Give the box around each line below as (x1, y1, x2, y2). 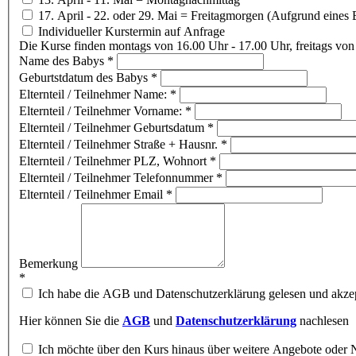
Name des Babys (19, 54, 107, 68)
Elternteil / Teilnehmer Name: (19, 87, 170, 102)
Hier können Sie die (19, 314, 119, 328)
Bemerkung (19, 257, 81, 271)
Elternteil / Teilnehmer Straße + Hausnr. (19, 137, 221, 152)
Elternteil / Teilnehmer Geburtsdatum (19, 121, 207, 135)
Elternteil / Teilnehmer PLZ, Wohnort (19, 154, 210, 168)
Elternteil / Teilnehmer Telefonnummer (19, 171, 216, 185)
